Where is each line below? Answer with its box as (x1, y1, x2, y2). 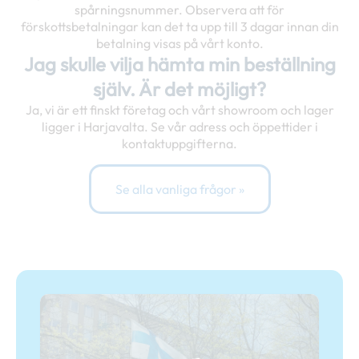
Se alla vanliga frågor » (115, 181, 244, 198)
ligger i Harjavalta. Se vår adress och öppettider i (41, 119, 318, 135)
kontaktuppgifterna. (122, 135, 237, 152)
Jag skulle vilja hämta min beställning (23, 52, 336, 77)
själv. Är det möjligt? (93, 77, 266, 102)
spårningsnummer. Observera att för (75, 2, 284, 18)
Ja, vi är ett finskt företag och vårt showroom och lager (25, 102, 334, 119)
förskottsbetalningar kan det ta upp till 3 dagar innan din (20, 18, 339, 35)
